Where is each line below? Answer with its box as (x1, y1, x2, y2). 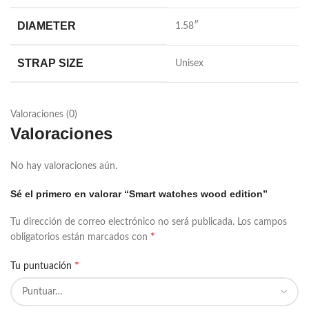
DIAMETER (17, 20, 76, 32)
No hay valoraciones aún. (10, 161, 117, 171)
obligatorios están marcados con (10, 232, 150, 242)
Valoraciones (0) (10, 110, 77, 119)
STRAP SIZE (17, 57, 83, 69)
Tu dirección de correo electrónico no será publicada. (10, 217, 235, 227)
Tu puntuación (10, 261, 74, 271)
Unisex (175, 59, 203, 68)
